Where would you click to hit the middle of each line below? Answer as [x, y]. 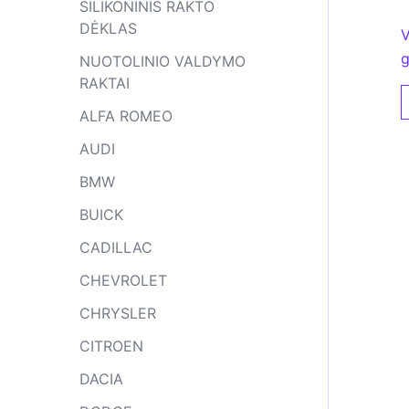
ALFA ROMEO [126, 116]
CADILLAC [116, 247]
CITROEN [111, 346]
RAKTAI [105, 83]
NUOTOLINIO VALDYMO [163, 61]
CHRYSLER [118, 313]
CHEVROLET [123, 280]
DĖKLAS [108, 28]
